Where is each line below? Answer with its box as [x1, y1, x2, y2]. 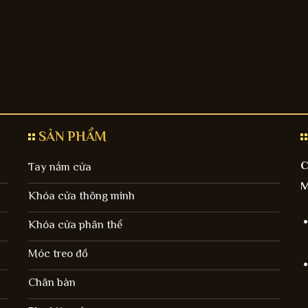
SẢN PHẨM [38, 128, 107, 144]
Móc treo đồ [28, 247, 89, 261]
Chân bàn [28, 276, 76, 289]
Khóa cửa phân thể [28, 218, 123, 232]
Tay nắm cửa [28, 160, 92, 174]
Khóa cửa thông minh [28, 189, 135, 203]
